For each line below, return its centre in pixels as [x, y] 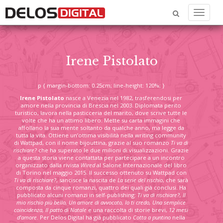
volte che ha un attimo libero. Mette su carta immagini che [101, 120]
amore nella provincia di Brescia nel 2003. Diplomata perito [101, 105]
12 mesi [178, 210]
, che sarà [175, 180]
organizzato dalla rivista [48, 165]
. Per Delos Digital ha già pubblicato [85, 217]
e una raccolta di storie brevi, [128, 210]
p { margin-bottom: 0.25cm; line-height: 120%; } [101, 85]
